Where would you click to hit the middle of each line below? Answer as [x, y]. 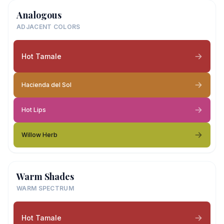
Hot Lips [34, 110]
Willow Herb [39, 135]
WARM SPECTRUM [45, 188]
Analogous [39, 15]
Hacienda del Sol [46, 85]
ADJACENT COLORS [48, 27]
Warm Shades [45, 176]
